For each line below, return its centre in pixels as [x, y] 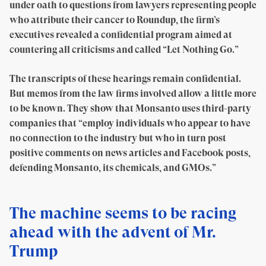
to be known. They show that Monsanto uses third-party [130, 108]
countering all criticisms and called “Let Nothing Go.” [124, 50]
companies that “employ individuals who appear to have [130, 123]
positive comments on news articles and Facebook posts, [130, 153]
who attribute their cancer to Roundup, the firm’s [115, 20]
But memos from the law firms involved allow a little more [133, 94]
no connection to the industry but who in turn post [118, 138]
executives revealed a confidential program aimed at [121, 35]
